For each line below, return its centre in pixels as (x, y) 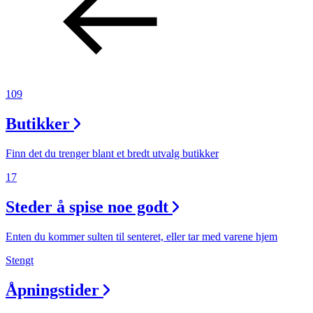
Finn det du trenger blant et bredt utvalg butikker (112, 154)
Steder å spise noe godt (87, 207)
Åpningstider (52, 290)
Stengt (20, 260)
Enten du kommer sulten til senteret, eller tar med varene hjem (141, 236)
